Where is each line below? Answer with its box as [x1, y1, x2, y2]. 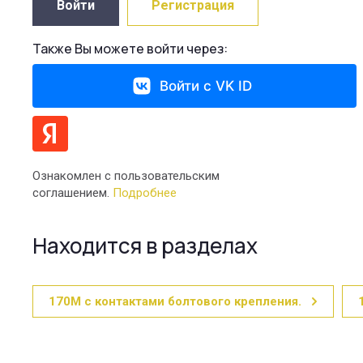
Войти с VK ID [160, 78, 252, 95]
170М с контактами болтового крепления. [49, 294, 301, 310]
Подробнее [113, 186, 177, 201]
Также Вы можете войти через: [32, 40, 228, 58]
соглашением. [32, 186, 113, 201]
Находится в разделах [32, 231, 258, 261]
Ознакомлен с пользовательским [32, 169, 220, 184]
